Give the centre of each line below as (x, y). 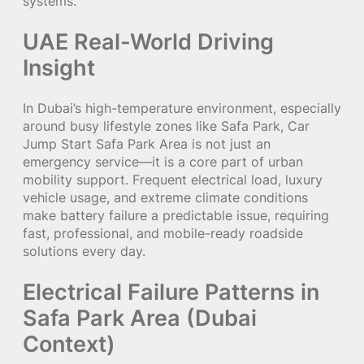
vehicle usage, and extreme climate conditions (165, 197)
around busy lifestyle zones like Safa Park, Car (166, 126)
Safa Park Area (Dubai (140, 317)
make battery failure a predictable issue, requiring (176, 215)
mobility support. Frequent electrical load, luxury (173, 179)
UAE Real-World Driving (148, 42)
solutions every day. (84, 251)
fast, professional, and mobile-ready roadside (163, 233)
